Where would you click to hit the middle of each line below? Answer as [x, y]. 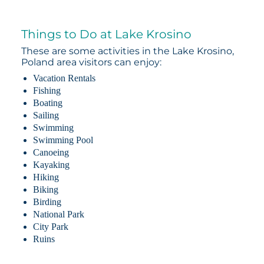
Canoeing [51, 152]
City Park [50, 226]
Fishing [47, 90]
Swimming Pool [63, 140]
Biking [45, 189]
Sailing [46, 115]
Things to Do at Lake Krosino [106, 34]
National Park [58, 214]
